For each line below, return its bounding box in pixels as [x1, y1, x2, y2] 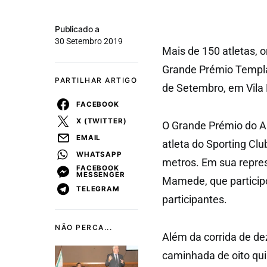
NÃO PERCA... [55, 223, 112, 232]
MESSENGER [76, 170, 125, 179]
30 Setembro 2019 [55, 36, 123, 46]
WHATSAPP [76, 150, 122, 159]
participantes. [162, 193, 227, 206]
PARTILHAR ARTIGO [55, 76, 137, 85]
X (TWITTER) [76, 116, 127, 125]
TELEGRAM [76, 184, 120, 193]
